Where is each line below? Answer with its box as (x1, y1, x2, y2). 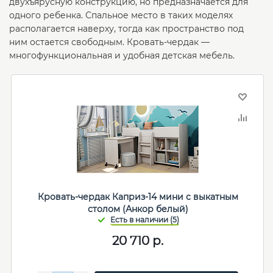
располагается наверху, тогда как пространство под (9, 23, 244, 34)
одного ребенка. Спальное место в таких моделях (9, 10, 233, 21)
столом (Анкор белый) (87, 204, 188, 214)
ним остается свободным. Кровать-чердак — (9, 37, 210, 48)
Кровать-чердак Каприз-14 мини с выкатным (37, 191, 238, 202)
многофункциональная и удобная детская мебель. (9, 50, 235, 61)
